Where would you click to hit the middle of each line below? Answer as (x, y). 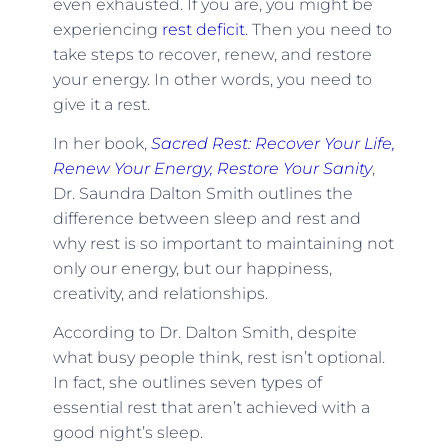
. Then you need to (318, 29)
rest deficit (203, 29)
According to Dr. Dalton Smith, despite (204, 333)
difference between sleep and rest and (206, 218)
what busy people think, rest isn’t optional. (218, 358)
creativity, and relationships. (160, 293)
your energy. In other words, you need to (212, 79)
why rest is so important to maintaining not (223, 243)
